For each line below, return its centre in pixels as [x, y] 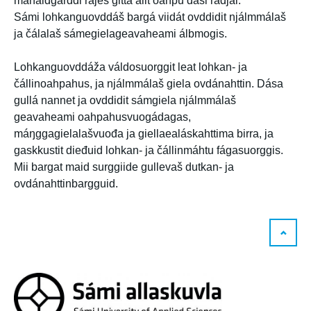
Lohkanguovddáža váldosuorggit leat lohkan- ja [131, 67]
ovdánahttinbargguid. [66, 184]
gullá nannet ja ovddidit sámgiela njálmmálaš [125, 101]
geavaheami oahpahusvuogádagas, [102, 117]
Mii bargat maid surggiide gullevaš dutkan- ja [124, 167]
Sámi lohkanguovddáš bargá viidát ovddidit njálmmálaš [150, 17]
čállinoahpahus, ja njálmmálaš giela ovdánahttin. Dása [149, 84]
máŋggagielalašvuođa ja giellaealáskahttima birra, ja [144, 134]
